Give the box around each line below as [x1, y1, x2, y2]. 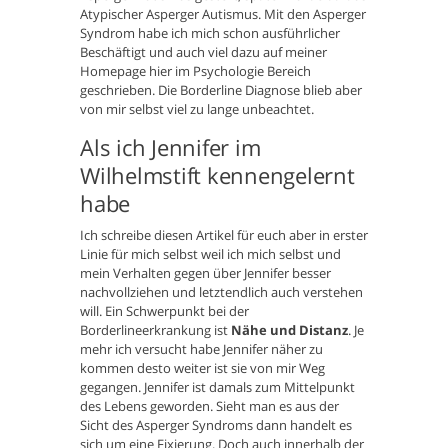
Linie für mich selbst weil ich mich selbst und [80, 245, 341, 264]
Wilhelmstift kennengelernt [80, 160, 355, 191]
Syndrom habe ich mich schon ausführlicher [80, 24, 340, 43]
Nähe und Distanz [231, 321, 348, 340]
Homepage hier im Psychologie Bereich [80, 62, 311, 81]
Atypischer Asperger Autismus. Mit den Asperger [80, 5, 366, 24]
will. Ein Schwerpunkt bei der [80, 302, 249, 321]
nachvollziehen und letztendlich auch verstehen [80, 283, 363, 302]
